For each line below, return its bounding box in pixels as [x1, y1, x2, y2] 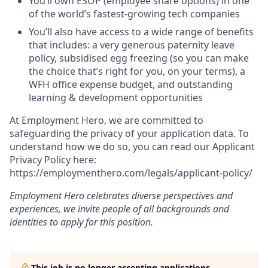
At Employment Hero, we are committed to [10, 114, 203, 127]
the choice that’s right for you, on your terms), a [29, 65, 245, 78]
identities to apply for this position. [10, 215, 153, 229]
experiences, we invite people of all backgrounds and [10, 202, 229, 215]
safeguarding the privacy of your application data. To [10, 127, 249, 140]
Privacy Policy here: [10, 153, 96, 166]
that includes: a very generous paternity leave [29, 38, 234, 51]
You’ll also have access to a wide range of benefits [29, 25, 254, 38]
